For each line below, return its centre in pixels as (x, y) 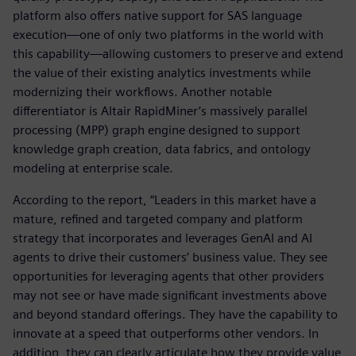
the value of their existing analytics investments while (162, 72)
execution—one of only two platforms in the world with (168, 34)
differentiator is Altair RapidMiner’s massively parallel (160, 110)
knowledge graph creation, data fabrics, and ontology (162, 149)
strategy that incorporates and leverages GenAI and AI (163, 238)
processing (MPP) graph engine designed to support (157, 130)
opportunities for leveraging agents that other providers (168, 276)
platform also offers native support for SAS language (157, 15)
